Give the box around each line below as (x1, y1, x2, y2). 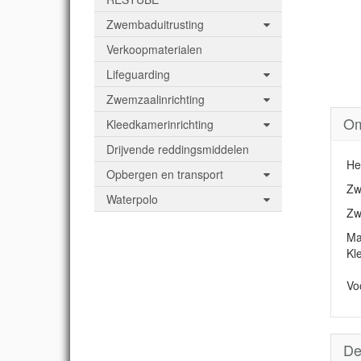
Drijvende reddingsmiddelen (106, 141, 249, 157)
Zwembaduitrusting (106, 16, 204, 32)
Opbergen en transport (106, 166, 223, 182)
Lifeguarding (106, 66, 170, 82)
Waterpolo (106, 191, 158, 207)
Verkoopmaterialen (106, 41, 202, 57)
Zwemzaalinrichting (106, 91, 205, 107)
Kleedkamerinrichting (106, 116, 214, 132)
